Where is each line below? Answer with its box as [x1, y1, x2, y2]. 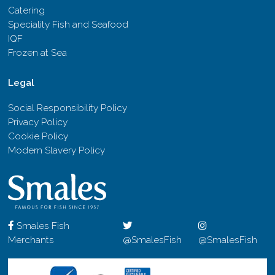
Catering [8, 4, 45, 16]
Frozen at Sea [8, 47, 68, 58]
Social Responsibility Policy [8, 102, 128, 114]
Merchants [8, 234, 55, 246]
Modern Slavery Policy [8, 144, 106, 156]
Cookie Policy [8, 130, 69, 142]
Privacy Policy [8, 116, 68, 128]
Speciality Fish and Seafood [8, 18, 129, 30]
